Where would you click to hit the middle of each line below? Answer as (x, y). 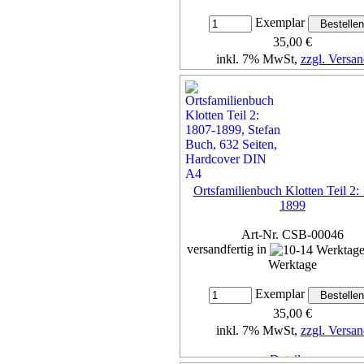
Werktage (292, 265)
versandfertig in (228, 249)
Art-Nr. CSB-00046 (292, 234)
